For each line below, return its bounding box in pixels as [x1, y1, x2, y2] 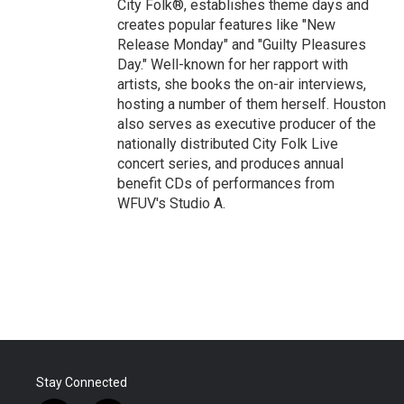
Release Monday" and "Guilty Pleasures [117, 36, 366, 53]
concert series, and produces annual [117, 155, 344, 172]
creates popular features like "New [117, 16, 335, 33]
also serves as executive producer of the [117, 115, 376, 133]
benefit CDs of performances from [117, 175, 335, 192]
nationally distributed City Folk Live [117, 135, 338, 152]
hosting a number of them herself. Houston [117, 96, 386, 113]
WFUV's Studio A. [117, 195, 225, 212]
